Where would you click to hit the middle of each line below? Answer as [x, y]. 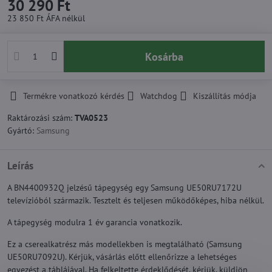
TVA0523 [91, 118]
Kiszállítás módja [225, 96]
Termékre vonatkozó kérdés [74, 96]
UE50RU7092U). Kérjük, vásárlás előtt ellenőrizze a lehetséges [122, 257]
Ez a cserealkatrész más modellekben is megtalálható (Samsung [125, 244]
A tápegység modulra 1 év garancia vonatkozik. [95, 222]
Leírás [20, 166]
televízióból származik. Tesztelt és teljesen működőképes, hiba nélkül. [136, 200]
